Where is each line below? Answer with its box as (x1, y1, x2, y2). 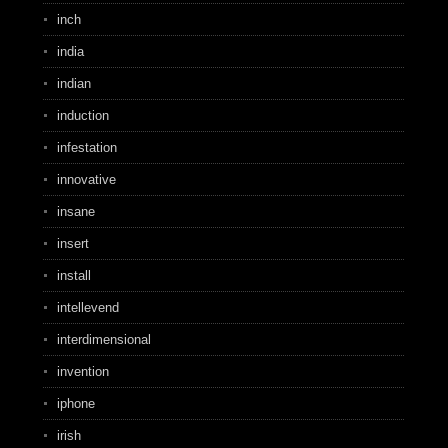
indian (56, 76, 91, 91)
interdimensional (56, 332, 151, 347)
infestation (56, 140, 117, 155)
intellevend (56, 300, 119, 315)
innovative (56, 172, 116, 187)
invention (56, 364, 109, 379)
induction (56, 108, 109, 123)
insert (56, 236, 89, 251)
